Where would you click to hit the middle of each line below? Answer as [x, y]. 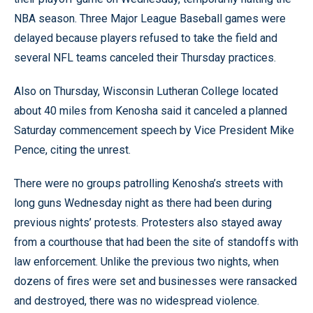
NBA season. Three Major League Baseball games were [150, 18]
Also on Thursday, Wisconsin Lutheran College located [146, 91]
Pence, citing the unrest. [72, 150]
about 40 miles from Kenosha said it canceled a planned [151, 110]
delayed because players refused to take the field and [146, 38]
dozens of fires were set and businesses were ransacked [155, 281]
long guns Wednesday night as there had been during [143, 203]
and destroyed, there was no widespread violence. [137, 300]
